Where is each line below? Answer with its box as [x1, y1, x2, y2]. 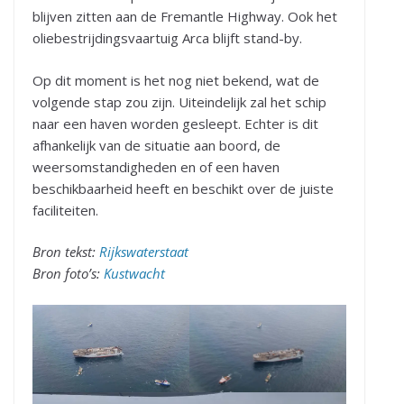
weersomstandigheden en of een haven [32, 157, 280, 176]
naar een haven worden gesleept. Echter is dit [32, 114, 318, 133]
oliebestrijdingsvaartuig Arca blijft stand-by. [32, 29, 302, 48]
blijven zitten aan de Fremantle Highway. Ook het [32, 7, 337, 26]
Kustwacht [104, 264, 165, 283]
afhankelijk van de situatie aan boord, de [32, 135, 280, 154]
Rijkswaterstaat [99, 243, 188, 262]
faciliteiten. [32, 200, 98, 219]
